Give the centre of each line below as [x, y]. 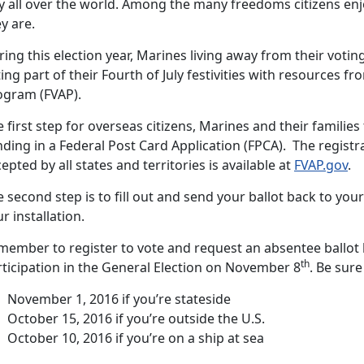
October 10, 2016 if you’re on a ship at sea [136, 338]
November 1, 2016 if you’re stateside [119, 299]
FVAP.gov [321, 165]
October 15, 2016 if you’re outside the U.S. [136, 318]
